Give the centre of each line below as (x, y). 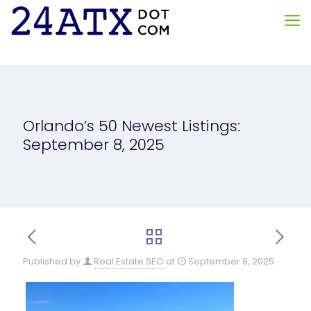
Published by (52, 261)
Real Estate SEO (129, 261)
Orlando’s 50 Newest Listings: (132, 126)
